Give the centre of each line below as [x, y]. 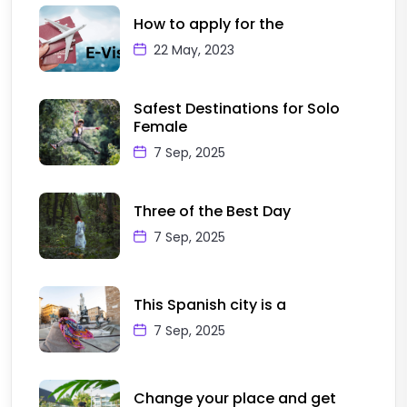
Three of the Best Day [213, 211]
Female [161, 126]
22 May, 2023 [193, 50]
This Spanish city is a [210, 304]
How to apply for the [209, 24]
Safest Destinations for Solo [237, 108]
